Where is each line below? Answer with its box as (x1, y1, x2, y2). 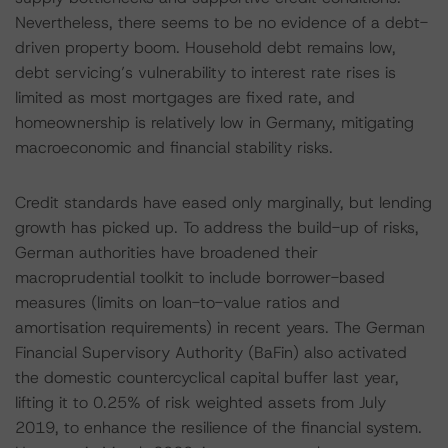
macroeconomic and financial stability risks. (15, 137, 333, 158)
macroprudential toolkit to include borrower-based (15, 267, 385, 288)
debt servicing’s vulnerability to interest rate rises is (15, 62, 396, 83)
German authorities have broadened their (15, 242, 318, 263)
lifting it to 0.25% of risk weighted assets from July (15, 392, 386, 413)
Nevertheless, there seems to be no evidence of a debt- (15, 12, 428, 33)
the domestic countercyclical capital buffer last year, (15, 367, 399, 388)
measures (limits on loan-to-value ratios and (15, 292, 340, 313)
